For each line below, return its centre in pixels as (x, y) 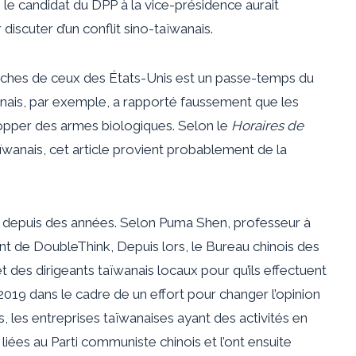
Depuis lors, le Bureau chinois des (218, 246)
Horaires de (267, 125)
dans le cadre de (78, 294)
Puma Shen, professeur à (235, 222)
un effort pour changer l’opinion (226, 294)
